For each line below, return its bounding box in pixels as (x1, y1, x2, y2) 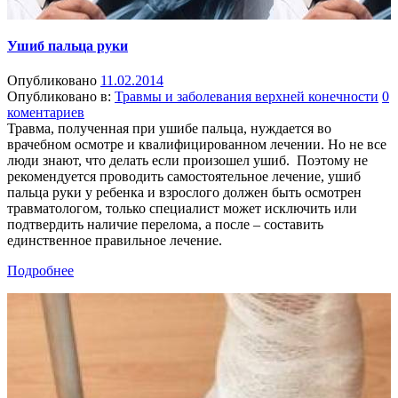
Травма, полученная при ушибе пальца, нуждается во (7, 121, 331, 137)
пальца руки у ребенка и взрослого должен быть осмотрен (7, 185, 362, 201)
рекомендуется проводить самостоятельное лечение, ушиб (7, 169, 361, 185)
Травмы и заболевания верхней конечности (115, 89, 378, 105)
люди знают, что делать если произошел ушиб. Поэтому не (7, 153, 368, 169)
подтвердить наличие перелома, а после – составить (7, 217, 323, 233)
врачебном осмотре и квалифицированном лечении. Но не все (7, 137, 386, 153)
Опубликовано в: (7, 89, 111, 105)
